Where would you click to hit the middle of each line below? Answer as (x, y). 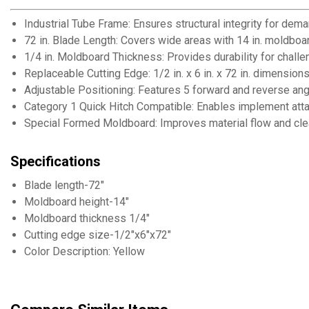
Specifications (56, 162)
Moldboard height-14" (77, 202)
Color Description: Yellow (84, 252)
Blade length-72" (64, 186)
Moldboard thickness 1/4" (87, 219)
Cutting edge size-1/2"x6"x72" (98, 235)
